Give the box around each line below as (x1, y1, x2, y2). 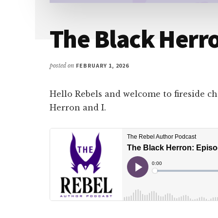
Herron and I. (50, 103, 106, 112)
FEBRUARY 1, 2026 (76, 62, 129, 69)
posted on (50, 62, 76, 69)
